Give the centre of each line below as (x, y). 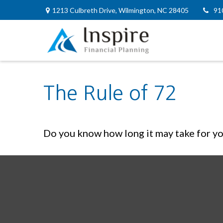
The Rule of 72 (110, 93)
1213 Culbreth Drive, (85, 10)
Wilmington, (137, 10)
